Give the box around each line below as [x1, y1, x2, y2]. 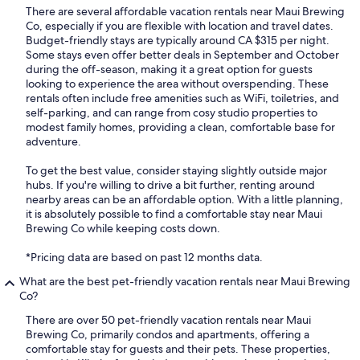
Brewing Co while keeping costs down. [26, 221, 220, 236]
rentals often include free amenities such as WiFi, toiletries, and [26, 91, 339, 106]
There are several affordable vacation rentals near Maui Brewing [26, 4, 345, 19]
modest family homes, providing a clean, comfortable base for [26, 120, 335, 135]
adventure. [26, 134, 81, 149]
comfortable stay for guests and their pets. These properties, [26, 342, 330, 357]
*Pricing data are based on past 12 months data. [26, 250, 263, 265]
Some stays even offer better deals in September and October [26, 47, 339, 63]
